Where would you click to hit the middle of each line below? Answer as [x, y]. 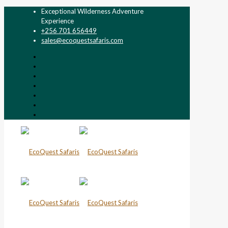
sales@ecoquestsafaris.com [82, 40]
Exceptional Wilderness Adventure [92, 11]
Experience [58, 21]
